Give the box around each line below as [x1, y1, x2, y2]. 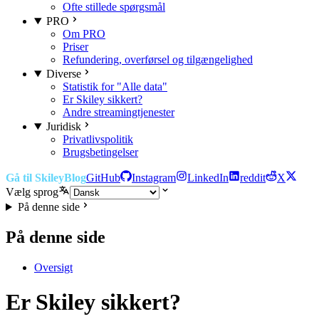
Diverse [46, 68, 81, 80]
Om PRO [63, 28, 105, 40]
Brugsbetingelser [63, 146, 138, 158]
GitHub [86, 172, 120, 184]
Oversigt [34, 261, 73, 273]
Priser [63, 41, 88, 53]
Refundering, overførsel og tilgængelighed [63, 53, 253, 66]
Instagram [132, 172, 176, 184]
